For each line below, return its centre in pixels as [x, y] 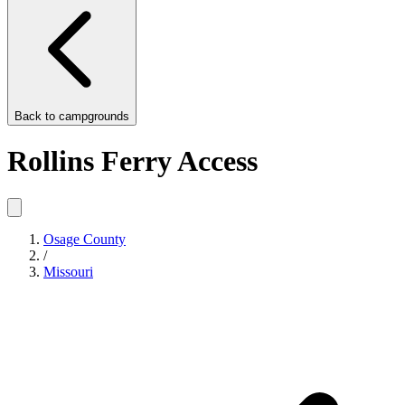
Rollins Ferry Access [132, 161]
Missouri [68, 271]
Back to [37, 116]
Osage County [85, 239]
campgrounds [94, 116]
